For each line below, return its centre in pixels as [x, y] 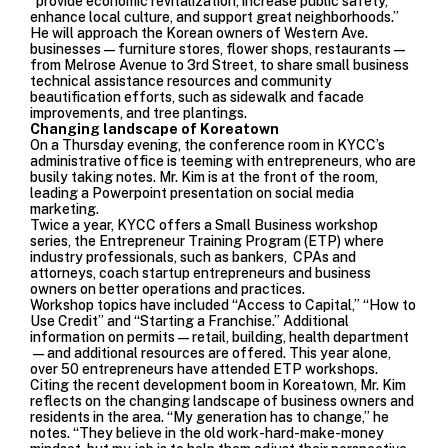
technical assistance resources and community [181, 80]
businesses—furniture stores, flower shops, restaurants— [219, 48]
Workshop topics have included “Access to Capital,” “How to [223, 304]
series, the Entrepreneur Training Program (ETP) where [207, 240]
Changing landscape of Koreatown [154, 128]
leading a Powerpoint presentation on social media [192, 192]
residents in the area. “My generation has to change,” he [209, 416]
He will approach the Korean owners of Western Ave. [199, 32]
